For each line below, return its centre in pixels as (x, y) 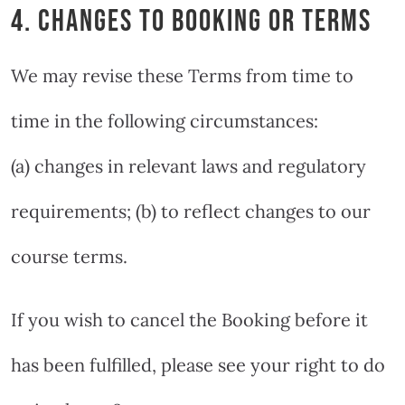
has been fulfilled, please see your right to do (198, 364)
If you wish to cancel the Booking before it (189, 319)
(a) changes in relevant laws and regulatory (188, 165)
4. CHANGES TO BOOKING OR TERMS (191, 21)
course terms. (69, 256)
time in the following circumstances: (165, 120)
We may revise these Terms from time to (182, 75)
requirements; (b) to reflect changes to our (191, 211)
